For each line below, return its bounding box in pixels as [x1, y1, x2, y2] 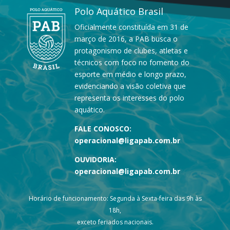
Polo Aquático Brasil [74, 5, 163, 17]
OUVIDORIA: [74, 154, 117, 164]
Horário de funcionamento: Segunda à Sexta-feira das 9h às [28, 194, 202, 203]
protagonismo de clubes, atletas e [74, 45, 188, 55]
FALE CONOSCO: [74, 123, 131, 133]
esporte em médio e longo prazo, [74, 69, 186, 79]
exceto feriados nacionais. [76, 217, 154, 226]
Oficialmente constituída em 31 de [74, 22, 188, 32]
